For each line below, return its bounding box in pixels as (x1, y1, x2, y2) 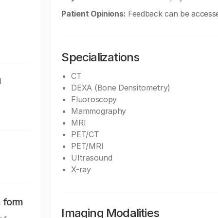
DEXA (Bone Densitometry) (71, 83, 171, 92)
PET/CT (71, 129, 99, 139)
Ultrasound (71, 153, 112, 163)
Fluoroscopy (71, 94, 117, 104)
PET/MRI (71, 141, 104, 151)
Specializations (61, 50, 140, 64)
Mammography (71, 106, 127, 116)
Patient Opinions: (61, 9, 126, 18)
